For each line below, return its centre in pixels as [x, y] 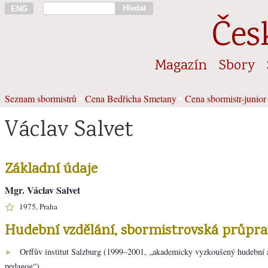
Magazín [181, 66]
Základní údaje [51, 169]
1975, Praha [38, 206]
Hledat [134, 8]
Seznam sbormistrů [41, 98]
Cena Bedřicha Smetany [131, 98]
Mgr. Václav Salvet [42, 190]
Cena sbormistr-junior [226, 98]
